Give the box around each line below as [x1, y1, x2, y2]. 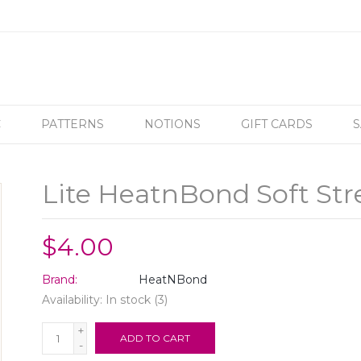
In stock [106, 293, 151, 307]
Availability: [42, 293, 106, 307]
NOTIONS [144, 117, 201, 131]
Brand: [42, 272, 78, 287]
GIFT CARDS [241, 117, 313, 131]
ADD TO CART [120, 332, 191, 344]
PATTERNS [41, 117, 104, 131]
